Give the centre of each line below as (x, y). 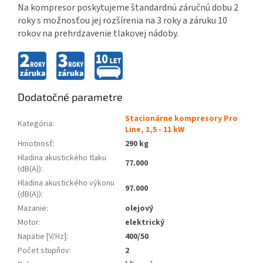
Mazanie (32, 209)
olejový (139, 209)
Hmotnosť (35, 144)
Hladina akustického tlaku (62, 158)
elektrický (145, 223)
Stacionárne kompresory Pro (181, 119)
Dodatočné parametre (70, 97)
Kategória (35, 124)
